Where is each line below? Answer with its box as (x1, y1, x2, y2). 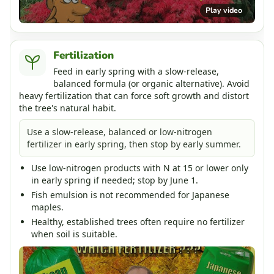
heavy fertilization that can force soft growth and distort (19, 89, 249, 102)
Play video (206, 4, 242, 15)
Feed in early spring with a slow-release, (53, 65, 219, 77)
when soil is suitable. (31, 228, 117, 240)
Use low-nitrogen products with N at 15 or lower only (31, 161, 248, 174)
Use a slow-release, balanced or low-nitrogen (27, 125, 212, 138)
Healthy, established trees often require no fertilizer (31, 215, 245, 228)
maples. (31, 201, 64, 213)
